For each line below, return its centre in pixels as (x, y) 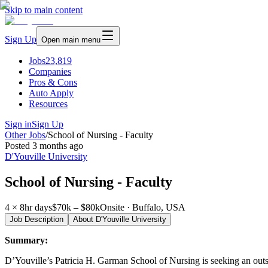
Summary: (26, 240)
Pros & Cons (53, 82)
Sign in (18, 124)
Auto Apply (51, 93)
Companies (50, 71)
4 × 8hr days (28, 207)
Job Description (36, 219)
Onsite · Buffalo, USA (143, 207)
